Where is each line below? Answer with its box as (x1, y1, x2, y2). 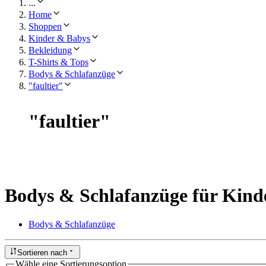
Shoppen (28, 21, 62, 31)
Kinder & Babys (28, 33, 90, 43)
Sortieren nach (17, 248, 68, 257)
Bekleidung (28, 45, 72, 55)
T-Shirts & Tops (28, 56, 88, 67)
